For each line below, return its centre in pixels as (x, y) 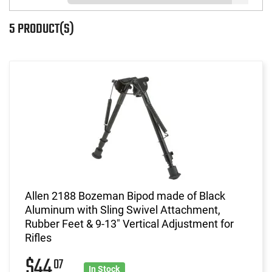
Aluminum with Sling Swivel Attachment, (123, 209)
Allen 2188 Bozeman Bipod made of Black (125, 195)
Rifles (38, 237)
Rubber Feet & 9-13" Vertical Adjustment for (129, 223)
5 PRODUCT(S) (42, 29)
